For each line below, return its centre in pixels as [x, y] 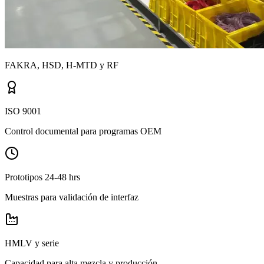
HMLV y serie [32, 243]
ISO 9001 [23, 111]
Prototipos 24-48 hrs [42, 177]
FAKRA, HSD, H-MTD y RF [62, 65]
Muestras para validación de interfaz [72, 197]
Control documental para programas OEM [83, 131]
